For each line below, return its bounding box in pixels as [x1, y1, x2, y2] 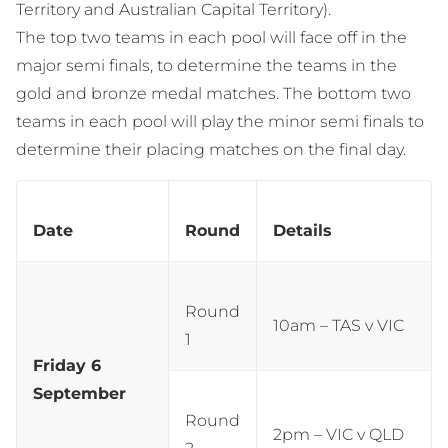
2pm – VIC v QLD [273, 425, 404, 445]
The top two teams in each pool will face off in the [16, 28, 407, 48]
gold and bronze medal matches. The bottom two [16, 84, 411, 104]
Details [273, 221, 332, 241]
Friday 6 [33, 356, 101, 376]
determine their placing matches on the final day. [16, 140, 406, 160]
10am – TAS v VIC [273, 316, 404, 336]
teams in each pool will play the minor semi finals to [16, 112, 424, 132]
